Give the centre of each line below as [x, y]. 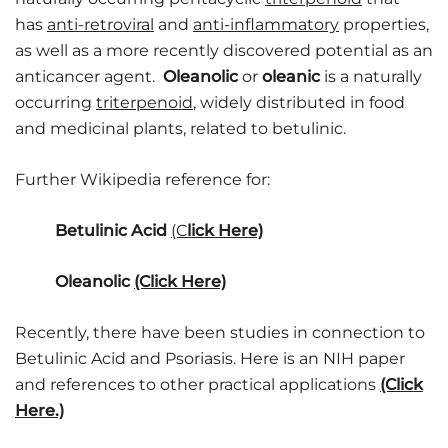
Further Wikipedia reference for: [142, 180]
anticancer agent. [89, 77]
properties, [384, 25]
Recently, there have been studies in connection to [220, 333]
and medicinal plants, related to [143, 129]
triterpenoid [144, 103]
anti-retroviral [100, 25]
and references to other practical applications [197, 385]
